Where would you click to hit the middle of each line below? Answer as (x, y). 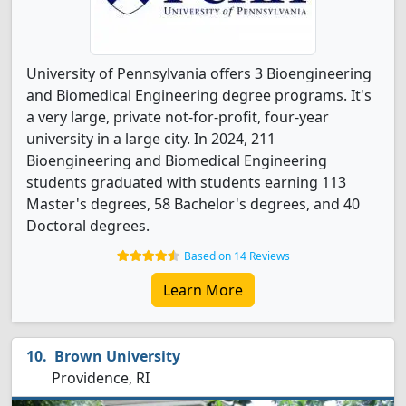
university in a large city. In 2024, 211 (151, 139)
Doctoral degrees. (88, 226)
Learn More (203, 290)
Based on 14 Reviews (237, 256)
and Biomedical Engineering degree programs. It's (199, 95)
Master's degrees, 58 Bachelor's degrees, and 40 (193, 204)
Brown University (117, 356)
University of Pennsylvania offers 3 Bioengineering (199, 73)
